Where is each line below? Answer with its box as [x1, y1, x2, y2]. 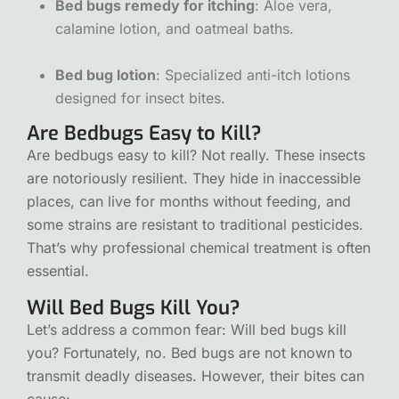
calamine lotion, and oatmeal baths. [55, 19, 294, 37]
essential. [27, 261, 89, 280]
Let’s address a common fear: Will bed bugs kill [27, 320, 346, 338]
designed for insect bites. [55, 88, 225, 107]
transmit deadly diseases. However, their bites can [27, 366, 364, 385]
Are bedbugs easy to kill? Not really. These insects [27, 145, 365, 164]
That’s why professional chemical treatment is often [27, 238, 370, 256]
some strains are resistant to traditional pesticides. [27, 215, 363, 233]
